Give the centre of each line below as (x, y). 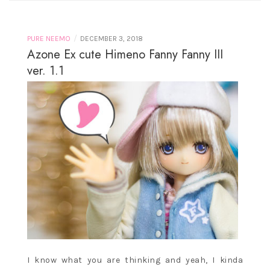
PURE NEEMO (49, 39)
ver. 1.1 (46, 71)
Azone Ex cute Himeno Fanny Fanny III (125, 55)
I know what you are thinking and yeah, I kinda (135, 260)
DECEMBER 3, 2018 (111, 39)
